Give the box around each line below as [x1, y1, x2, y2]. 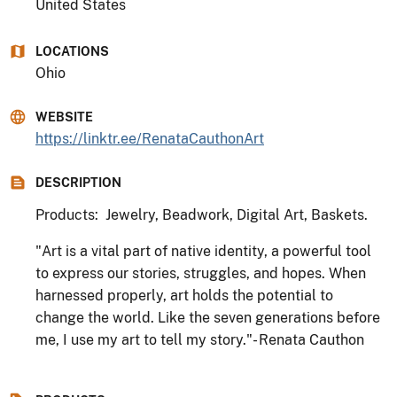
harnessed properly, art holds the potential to [35, 286, 333, 304]
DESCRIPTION [35, 175, 121, 190]
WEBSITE [35, 109, 93, 124]
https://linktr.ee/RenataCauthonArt [35, 129, 264, 147]
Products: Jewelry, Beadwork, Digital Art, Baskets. [35, 206, 375, 223]
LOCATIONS [35, 43, 109, 58]
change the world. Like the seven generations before [35, 308, 380, 326]
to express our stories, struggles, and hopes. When [35, 264, 366, 282]
